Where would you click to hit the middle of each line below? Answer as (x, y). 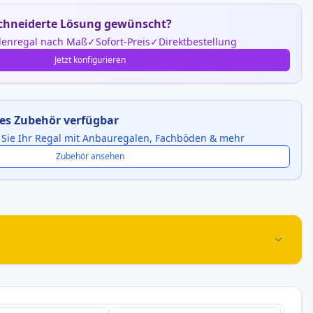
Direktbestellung (198, 42)
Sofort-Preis (123, 42)
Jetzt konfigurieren (90, 60)
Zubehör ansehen (90, 156)
